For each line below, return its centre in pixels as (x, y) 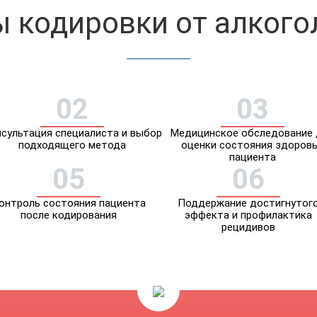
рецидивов (249, 227)
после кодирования (68, 215)
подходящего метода (73, 145)
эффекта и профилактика (249, 215)
